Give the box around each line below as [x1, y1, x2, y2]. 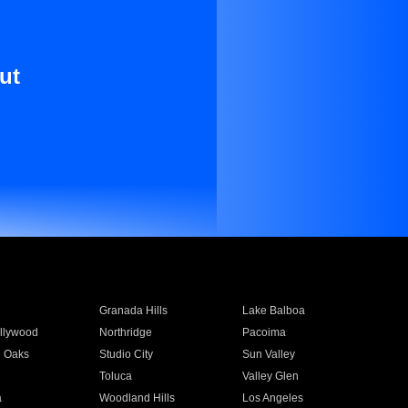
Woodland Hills [98, 392, 175, 404]
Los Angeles [242, 392, 304, 404]
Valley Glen [242, 370, 300, 382]
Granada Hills [98, 304, 168, 317]
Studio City [98, 348, 153, 361]
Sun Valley [242, 348, 296, 361]
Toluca [98, 370, 132, 382]
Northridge [98, 326, 152, 339]
